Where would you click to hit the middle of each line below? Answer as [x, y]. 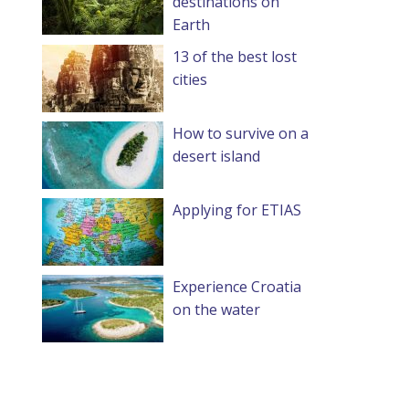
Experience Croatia [237, 286]
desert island [216, 156]
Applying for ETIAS [237, 210]
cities [190, 79]
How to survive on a [241, 133]
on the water [216, 309]
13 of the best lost [235, 56]
